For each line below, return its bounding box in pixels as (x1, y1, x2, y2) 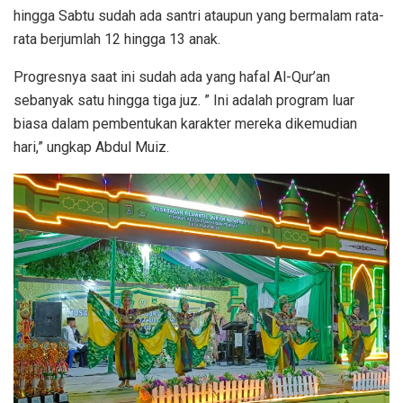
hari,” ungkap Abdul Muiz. (13, 138, 169, 156)
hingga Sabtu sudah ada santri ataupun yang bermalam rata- (13, 6, 384, 24)
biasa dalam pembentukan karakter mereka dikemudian (13, 114, 357, 132)
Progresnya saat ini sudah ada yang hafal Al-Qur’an (13, 67, 330, 85)
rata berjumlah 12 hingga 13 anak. (13, 30, 220, 48)
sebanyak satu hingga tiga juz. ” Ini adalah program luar (13, 91, 354, 109)
